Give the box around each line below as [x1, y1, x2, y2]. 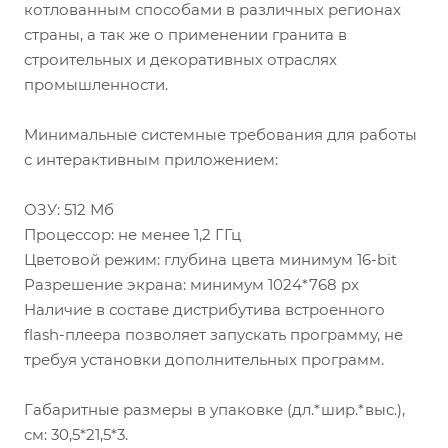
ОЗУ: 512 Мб [24, 200, 114, 219]
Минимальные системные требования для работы [24, 125, 417, 144]
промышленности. [24, 75, 168, 94]
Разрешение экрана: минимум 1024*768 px [24, 275, 359, 294]
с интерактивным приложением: [24, 150, 278, 169]
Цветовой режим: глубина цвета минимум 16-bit [24, 250, 397, 269]
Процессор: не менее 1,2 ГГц [24, 225, 241, 244]
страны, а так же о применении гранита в [24, 25, 347, 44]
